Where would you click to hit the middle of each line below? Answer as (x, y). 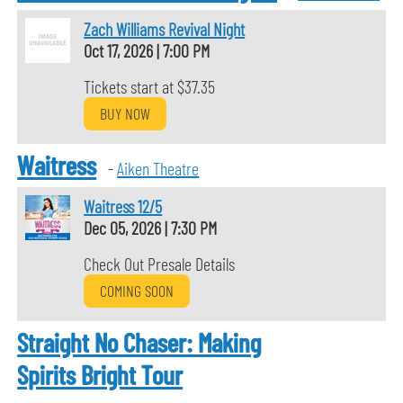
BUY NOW (125, 113)
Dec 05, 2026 (125, 228)
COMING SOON (137, 291)
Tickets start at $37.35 (150, 86)
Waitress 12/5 (123, 206)
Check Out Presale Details (160, 264)
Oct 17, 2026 (121, 50)
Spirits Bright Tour (100, 374)
